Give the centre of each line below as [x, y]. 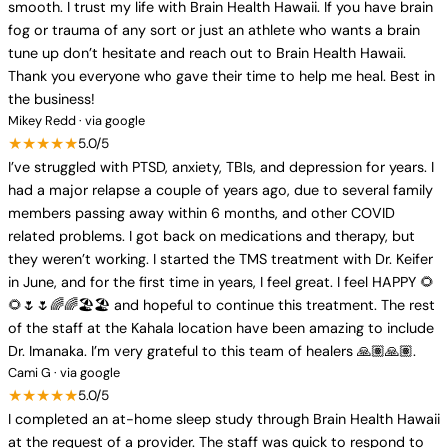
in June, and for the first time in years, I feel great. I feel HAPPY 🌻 [221, 282]
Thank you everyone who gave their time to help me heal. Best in [221, 76]
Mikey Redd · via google [76, 120]
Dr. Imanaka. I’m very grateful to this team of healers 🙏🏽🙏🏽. [212, 351]
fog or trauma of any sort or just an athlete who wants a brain [214, 30]
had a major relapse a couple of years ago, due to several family [220, 190]
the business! [51, 99]
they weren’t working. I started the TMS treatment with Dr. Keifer [220, 259]
